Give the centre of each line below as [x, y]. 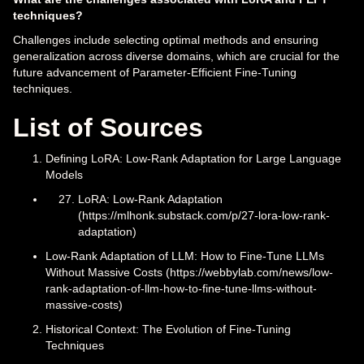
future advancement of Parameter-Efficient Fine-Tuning [155, 73]
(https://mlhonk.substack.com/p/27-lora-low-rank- [204, 216]
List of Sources [108, 128]
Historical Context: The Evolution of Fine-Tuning [168, 329]
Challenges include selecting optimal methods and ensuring [166, 40]
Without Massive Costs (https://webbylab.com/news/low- [189, 273]
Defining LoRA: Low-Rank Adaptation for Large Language [193, 159]
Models [64, 175]
